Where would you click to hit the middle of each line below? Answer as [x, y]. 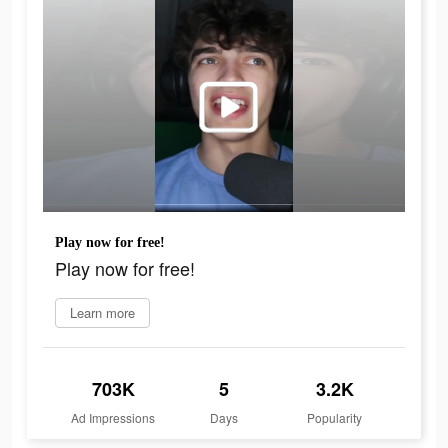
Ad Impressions [113, 418]
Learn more [102, 313]
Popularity [335, 418]
